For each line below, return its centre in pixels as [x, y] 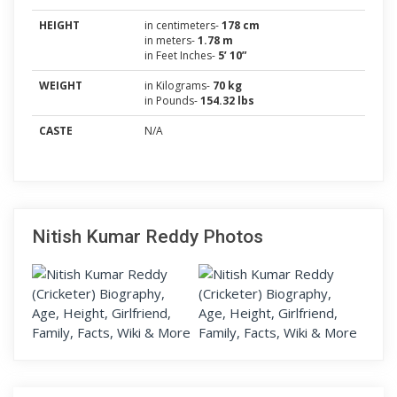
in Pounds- [172, 101]
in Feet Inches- [181, 55]
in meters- [171, 40]
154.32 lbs [227, 101]
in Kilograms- [179, 86]
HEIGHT [59, 25]
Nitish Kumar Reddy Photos [148, 237]
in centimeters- [183, 25]
